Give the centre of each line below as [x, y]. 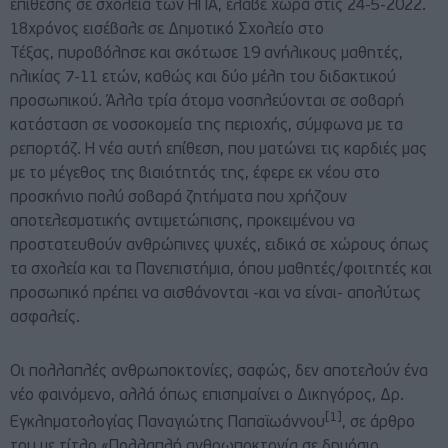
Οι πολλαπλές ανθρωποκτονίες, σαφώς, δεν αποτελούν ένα [219, 371]
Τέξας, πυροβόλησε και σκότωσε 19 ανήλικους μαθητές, [206, 53]
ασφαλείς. [47, 317]
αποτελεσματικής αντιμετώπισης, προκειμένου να [182, 221]
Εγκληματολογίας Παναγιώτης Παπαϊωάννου [167, 423]
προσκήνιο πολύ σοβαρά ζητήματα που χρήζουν [178, 197]
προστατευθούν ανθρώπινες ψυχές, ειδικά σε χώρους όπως [219, 245]
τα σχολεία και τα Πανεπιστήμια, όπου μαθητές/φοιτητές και [221, 269]
